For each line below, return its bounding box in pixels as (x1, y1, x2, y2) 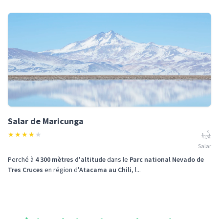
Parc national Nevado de (130, 155, 204, 164)
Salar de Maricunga (8, 115, 84, 127)
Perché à (8, 155, 35, 164)
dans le (106, 155, 130, 164)
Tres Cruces (8, 165, 43, 174)
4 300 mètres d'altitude (35, 155, 106, 164)
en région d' (43, 165, 79, 174)
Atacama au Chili (79, 165, 131, 174)
